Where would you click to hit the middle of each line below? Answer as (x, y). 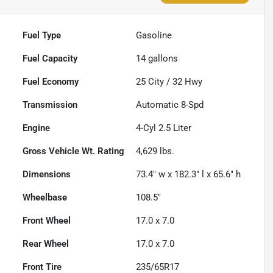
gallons (162, 58)
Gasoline (154, 35)
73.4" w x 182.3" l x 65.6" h (189, 174)
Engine (37, 128)
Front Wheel (47, 220)
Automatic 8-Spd (170, 105)
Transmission (50, 105)
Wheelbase (45, 197)
